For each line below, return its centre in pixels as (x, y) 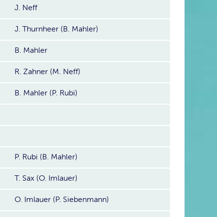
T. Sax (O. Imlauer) (46, 178)
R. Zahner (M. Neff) (47, 72)
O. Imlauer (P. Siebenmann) (62, 200)
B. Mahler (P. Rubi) (46, 93)
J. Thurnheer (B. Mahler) (56, 29)
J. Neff (26, 8)
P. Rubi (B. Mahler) (46, 157)
